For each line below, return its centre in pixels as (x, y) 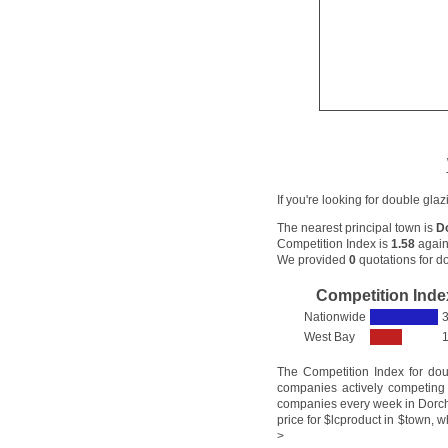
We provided (313, 260)
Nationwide (335, 317)
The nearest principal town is (356, 228)
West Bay (329, 337)
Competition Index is (334, 244)
